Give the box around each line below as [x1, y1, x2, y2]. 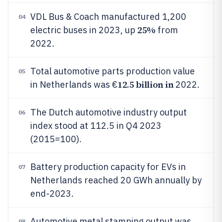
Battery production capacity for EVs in [30, 161, 186, 172]
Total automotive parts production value [30, 65, 195, 77]
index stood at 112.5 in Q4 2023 [30, 120, 162, 131]
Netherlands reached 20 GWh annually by [30, 174, 202, 186]
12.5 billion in [117, 78, 174, 91]
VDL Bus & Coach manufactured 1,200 [30, 11, 186, 22]
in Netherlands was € [30, 79, 117, 90]
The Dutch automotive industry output [30, 107, 187, 118]
